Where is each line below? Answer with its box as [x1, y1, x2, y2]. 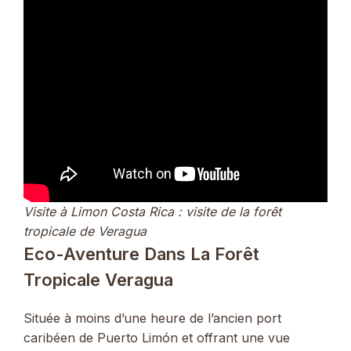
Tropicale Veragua [24, 269, 173, 290]
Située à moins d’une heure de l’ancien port [24, 309, 281, 326]
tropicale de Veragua [24, 223, 147, 239]
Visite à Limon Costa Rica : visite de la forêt [24, 203, 281, 219]
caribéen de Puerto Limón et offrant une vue [24, 329, 290, 346]
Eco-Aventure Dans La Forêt [24, 243, 259, 264]
